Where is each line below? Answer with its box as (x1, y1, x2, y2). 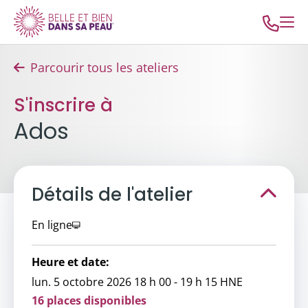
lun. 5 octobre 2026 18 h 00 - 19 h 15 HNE (32, 274, 243, 289)
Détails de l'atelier (32, 182, 192, 207)
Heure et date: (32, 254, 109, 269)
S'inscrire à (14, 93, 113, 118)
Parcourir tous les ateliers (30, 59, 179, 76)
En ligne (32, 217, 72, 232)
